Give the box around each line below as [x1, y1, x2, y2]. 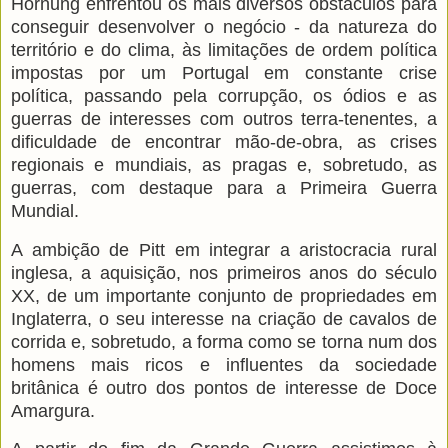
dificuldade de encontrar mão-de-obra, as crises [11, 131, 437, 152]
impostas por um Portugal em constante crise [11, 62, 437, 83]
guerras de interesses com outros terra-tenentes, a [11, 108, 437, 129]
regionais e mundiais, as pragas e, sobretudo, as [11, 154, 437, 175]
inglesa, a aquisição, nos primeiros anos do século [11, 262, 437, 283]
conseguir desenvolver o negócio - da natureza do [11, 16, 437, 37]
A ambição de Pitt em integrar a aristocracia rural [11, 239, 437, 260]
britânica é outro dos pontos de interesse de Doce [11, 377, 437, 398]
